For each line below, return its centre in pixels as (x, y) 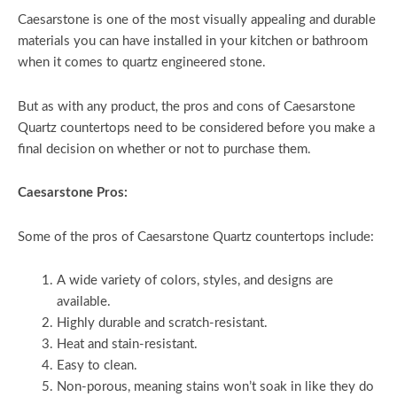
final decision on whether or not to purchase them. (164, 149)
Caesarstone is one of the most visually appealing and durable (197, 19)
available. (83, 302)
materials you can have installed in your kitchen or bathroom (193, 41)
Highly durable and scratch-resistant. (162, 323)
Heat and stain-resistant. (127, 345)
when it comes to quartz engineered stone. (142, 62)
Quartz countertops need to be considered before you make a (196, 128)
